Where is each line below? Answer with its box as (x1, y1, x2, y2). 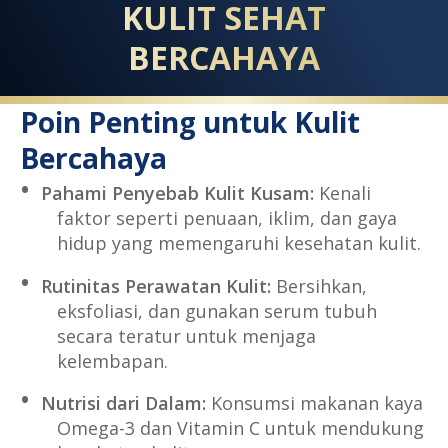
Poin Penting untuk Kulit (20, 102, 360, 141)
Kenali (313, 180, 371, 205)
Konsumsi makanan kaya (205, 391, 423, 416)
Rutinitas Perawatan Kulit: (40, 273, 271, 298)
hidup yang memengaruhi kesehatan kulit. (56, 230, 421, 255)
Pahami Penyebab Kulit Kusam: (40, 180, 314, 205)
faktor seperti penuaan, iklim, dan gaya (56, 205, 397, 230)
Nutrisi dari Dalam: (40, 391, 206, 416)
